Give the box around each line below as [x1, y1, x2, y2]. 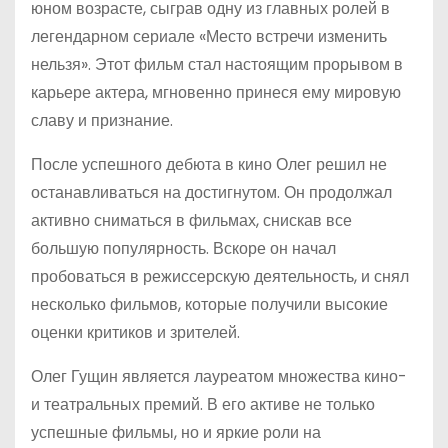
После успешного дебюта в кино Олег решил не [31, 153, 387, 176]
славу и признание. [31, 109, 173, 132]
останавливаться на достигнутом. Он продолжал [31, 181, 392, 204]
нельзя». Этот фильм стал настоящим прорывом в [31, 53, 403, 76]
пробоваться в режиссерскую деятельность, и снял [31, 265, 409, 288]
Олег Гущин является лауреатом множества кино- [31, 365, 407, 388]
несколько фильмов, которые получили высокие [31, 293, 388, 316]
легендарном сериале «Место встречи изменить [31, 25, 387, 48]
